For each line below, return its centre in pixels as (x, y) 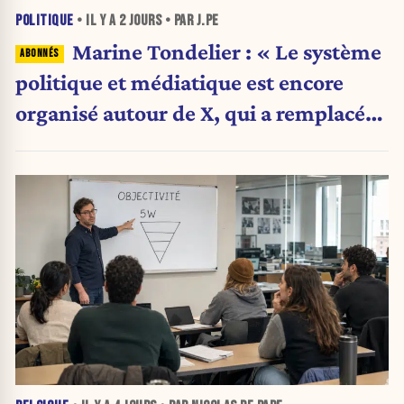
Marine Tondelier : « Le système (226, 51)
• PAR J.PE (190, 20)
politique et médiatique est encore (179, 82)
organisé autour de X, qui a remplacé (190, 112)
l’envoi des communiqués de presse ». (197, 143)
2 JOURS (140, 20)
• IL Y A (96, 20)
